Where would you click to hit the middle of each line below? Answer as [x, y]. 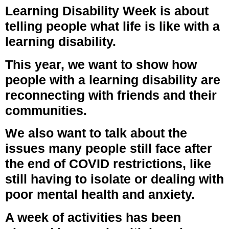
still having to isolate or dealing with [114, 179]
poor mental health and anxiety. [100, 194]
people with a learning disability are [113, 79]
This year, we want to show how [101, 64]
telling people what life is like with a [112, 26]
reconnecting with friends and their [111, 95]
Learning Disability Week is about [107, 11]
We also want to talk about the [96, 133]
